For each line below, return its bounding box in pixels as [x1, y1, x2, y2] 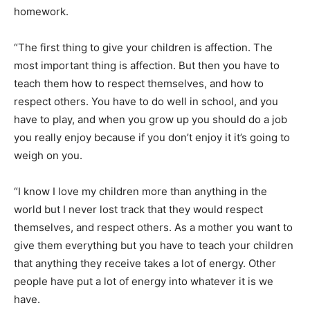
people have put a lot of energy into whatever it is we [14, 274, 273, 288]
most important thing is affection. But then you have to [14, 58, 280, 72]
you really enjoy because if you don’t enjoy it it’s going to [14, 130, 290, 144]
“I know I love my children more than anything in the [14, 184, 267, 198]
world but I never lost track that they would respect [14, 202, 263, 216]
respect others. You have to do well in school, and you [14, 94, 278, 108]
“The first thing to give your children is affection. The [14, 40, 273, 54]
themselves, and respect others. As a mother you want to [14, 220, 293, 234]
